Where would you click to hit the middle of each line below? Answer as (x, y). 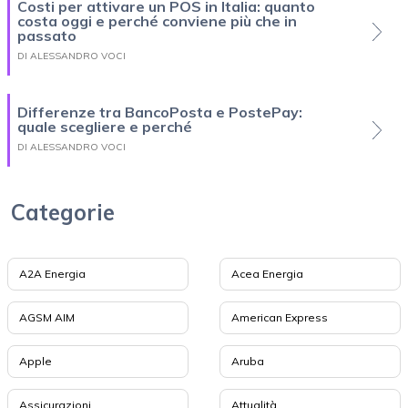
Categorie (63, 213)
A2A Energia (52, 274)
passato (47, 36)
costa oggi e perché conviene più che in (157, 21)
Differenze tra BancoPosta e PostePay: (160, 112)
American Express (279, 318)
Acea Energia (267, 274)
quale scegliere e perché (105, 127)
